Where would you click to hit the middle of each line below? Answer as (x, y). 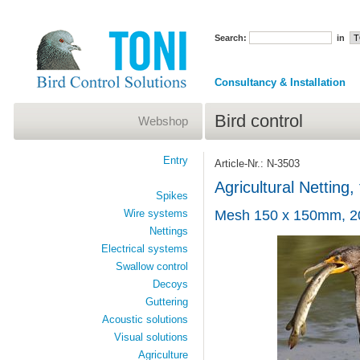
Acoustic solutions (145, 319)
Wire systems (155, 213)
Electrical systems (144, 249)
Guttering (166, 302)
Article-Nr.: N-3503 (257, 163)
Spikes (172, 196)
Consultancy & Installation (280, 82)
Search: (230, 38)
